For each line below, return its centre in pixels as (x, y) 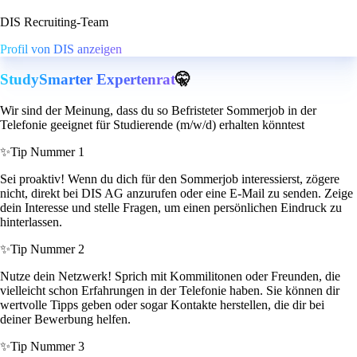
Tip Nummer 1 (47, 152)
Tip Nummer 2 (47, 249)
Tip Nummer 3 (47, 347)
